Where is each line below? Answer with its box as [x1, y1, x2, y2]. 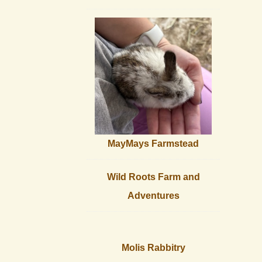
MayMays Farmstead [108, 139, 199, 149]
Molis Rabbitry [121, 243, 185, 253]
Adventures [127, 191, 180, 201]
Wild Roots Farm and [106, 172, 200, 182]
